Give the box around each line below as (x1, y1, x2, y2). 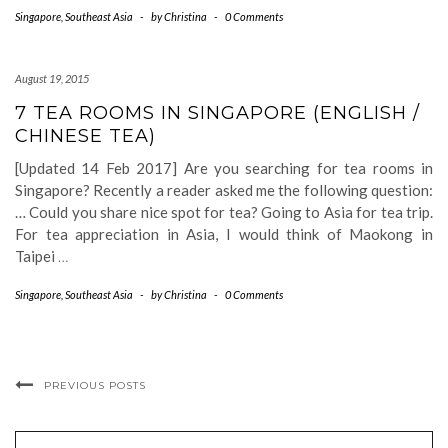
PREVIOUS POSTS (44, 379, 146, 392)
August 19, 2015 (15, 72, 89, 85)
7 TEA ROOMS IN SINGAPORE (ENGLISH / (15, 102, 420, 124)
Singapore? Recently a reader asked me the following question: (15, 181, 433, 199)
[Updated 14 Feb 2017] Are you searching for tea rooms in (15, 159, 433, 177)
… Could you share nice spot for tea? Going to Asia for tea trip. (15, 203, 433, 221)
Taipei (15, 247, 58, 265)
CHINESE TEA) (15, 125, 156, 147)
